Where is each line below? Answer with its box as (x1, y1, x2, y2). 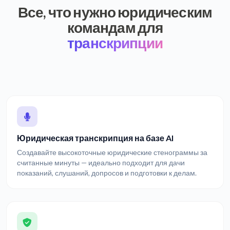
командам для (67, 18, 163, 36)
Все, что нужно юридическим (17, 3, 213, 21)
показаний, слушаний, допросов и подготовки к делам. (17, 169, 197, 177)
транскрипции (67, 34, 163, 51)
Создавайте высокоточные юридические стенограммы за (17, 148, 207, 157)
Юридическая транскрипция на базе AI (17, 133, 174, 143)
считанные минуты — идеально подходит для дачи (17, 159, 185, 167)
